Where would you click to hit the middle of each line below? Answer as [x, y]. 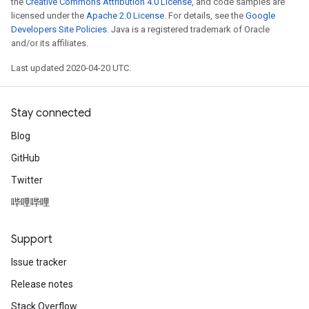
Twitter [27, 180]
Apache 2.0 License [125, 16]
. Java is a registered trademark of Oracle [188, 29]
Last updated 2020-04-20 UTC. [71, 68]
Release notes [42, 284]
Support [32, 239]
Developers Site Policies [59, 29]
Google [260, 16]
